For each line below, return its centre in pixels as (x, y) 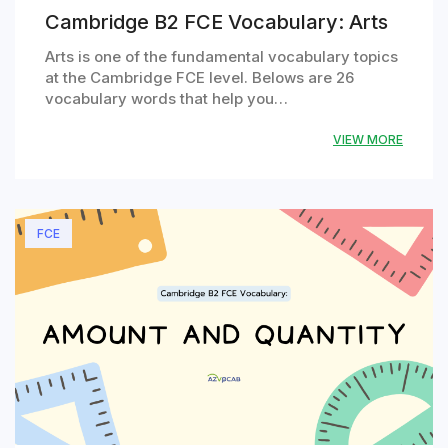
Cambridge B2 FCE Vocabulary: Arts (216, 21)
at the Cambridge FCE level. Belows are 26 (199, 77)
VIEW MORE (368, 139)
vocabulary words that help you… (166, 98)
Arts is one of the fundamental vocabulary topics (221, 56)
